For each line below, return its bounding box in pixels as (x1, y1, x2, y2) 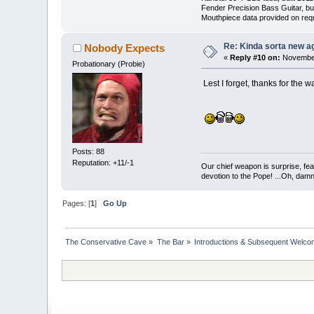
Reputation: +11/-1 (72, 158, 135, 167)
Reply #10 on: (230, 53, 281, 62)
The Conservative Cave (65, 237, 147, 246)
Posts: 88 (72, 146, 105, 156)
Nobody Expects (83, 41, 165, 54)
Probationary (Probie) (72, 59, 146, 68)
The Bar (156, 237, 184, 246)
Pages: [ (62, 198, 91, 207)
